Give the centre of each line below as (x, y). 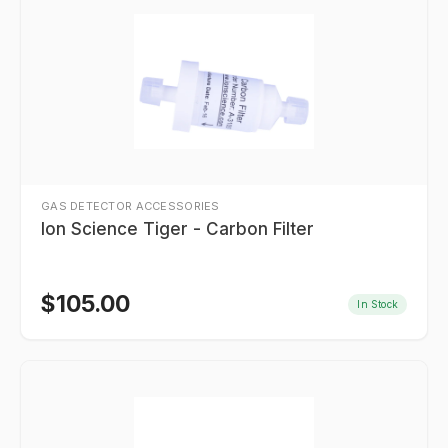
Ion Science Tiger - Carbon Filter (177, 229)
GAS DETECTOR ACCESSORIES (130, 206)
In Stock (377, 303)
